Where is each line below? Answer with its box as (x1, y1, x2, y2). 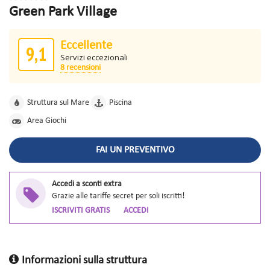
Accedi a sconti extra (52, 180, 122, 189)
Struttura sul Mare (27, 98, 89, 108)
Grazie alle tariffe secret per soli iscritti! (52, 192, 185, 201)
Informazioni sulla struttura (22, 255, 147, 267)
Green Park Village (9, 5, 117, 20)
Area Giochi (27, 116, 66, 126)
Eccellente (60, 39, 112, 52)
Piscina (109, 98, 132, 108)
